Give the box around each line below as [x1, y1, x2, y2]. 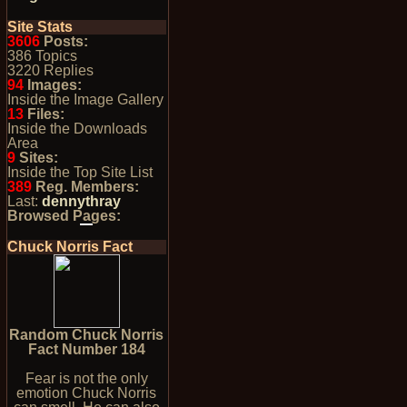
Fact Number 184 [27, 342, 145, 357]
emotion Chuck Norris [16, 385, 157, 401]
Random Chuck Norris [9, 327, 164, 342]
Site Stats [6, 19, 73, 35]
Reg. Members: [31, 179, 139, 194]
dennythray [41, 194, 121, 209]
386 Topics [6, 48, 77, 64]
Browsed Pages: [6, 208, 121, 223]
